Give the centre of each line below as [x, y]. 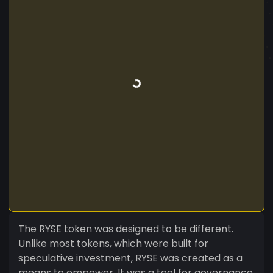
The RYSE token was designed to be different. [126, 229]
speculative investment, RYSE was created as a [130, 258]
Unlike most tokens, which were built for [113, 243]
